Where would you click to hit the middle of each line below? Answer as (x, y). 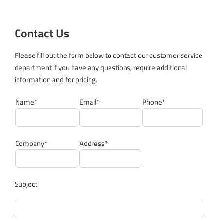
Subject (26, 184)
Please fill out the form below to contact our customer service (109, 55)
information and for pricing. (56, 80)
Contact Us (42, 33)
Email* (89, 102)
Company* (31, 144)
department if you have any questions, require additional (101, 68)
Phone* (154, 102)
